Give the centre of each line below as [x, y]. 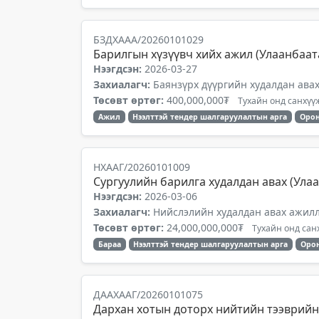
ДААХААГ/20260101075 [148, 294]
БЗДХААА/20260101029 [148, 40]
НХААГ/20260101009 [142, 167]
